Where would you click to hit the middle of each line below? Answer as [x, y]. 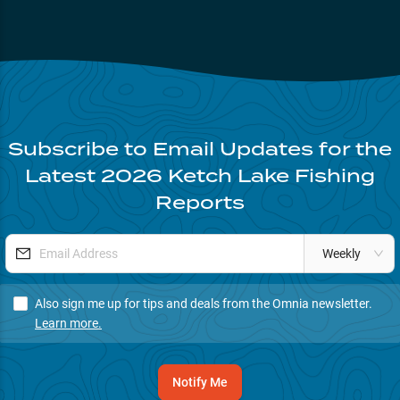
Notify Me [200, 382]
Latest [63, 175]
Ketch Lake [229, 175]
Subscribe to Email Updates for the [200, 148]
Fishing [335, 175]
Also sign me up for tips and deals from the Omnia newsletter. [204, 303]
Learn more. [68, 323]
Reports [200, 202]
